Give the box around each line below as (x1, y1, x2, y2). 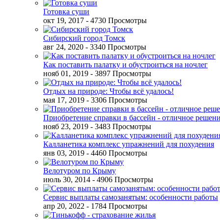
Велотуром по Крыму (43, 166, 116, 175)
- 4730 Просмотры (86, 16, 147, 25)
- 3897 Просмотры (90, 69, 151, 78)
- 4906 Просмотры (92, 175, 153, 184)
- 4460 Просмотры (86, 149, 147, 157)
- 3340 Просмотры (85, 43, 146, 51)
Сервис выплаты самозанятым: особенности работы (43, 193, 218, 201)
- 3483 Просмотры (90, 122, 151, 131)
